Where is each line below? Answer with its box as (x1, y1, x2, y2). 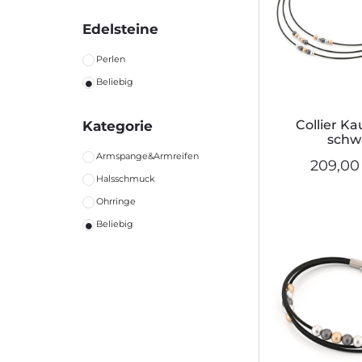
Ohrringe (96, 196, 136, 208)
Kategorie (82, 118, 153, 135)
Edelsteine (82, 21, 158, 38)
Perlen (96, 53, 125, 65)
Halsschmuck (96, 173, 155, 185)
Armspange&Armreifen (96, 150, 199, 162)
